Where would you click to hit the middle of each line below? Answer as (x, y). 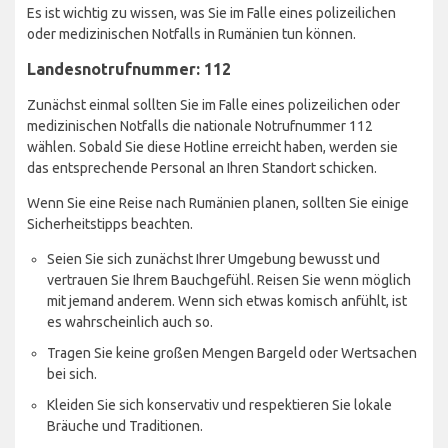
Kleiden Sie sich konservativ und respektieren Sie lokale (219, 404)
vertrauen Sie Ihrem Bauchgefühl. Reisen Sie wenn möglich (229, 279)
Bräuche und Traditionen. (125, 425)
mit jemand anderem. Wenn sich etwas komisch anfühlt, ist (227, 300)
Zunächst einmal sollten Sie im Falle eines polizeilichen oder (213, 104)
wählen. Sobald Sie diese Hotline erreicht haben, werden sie (212, 146)
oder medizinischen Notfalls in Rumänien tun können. (191, 33)
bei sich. (72, 373)
